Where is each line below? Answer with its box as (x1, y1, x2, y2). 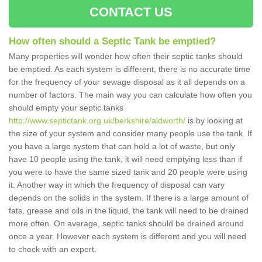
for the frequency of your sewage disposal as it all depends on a (9, 77, 245, 87)
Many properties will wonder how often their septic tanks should (9, 51, 243, 61)
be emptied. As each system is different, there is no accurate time (9, 64, 250, 74)
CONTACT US (89, 5, 173, 20)
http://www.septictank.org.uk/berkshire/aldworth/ (9, 116, 185, 126)
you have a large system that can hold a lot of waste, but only (9, 142, 235, 151)
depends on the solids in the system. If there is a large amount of (9, 193, 249, 203)
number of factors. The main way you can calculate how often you (9, 90, 252, 100)
